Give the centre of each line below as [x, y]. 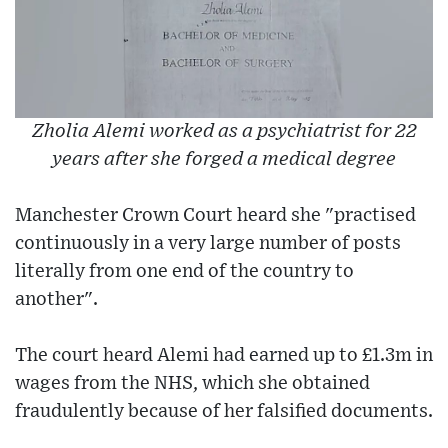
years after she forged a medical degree [224, 160]
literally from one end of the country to [184, 272]
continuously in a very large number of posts [208, 244]
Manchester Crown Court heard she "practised [215, 216]
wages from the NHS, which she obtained [192, 384]
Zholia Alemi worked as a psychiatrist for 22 [224, 132]
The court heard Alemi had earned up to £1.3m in [224, 356]
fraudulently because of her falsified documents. [224, 412]
